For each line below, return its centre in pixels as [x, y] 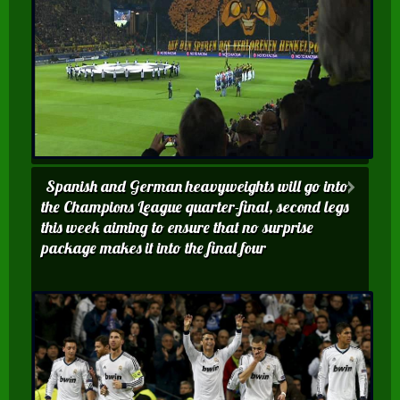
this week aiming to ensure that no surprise [177, 228]
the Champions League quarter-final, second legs [195, 207]
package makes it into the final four [154, 248]
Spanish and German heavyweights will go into [197, 187]
